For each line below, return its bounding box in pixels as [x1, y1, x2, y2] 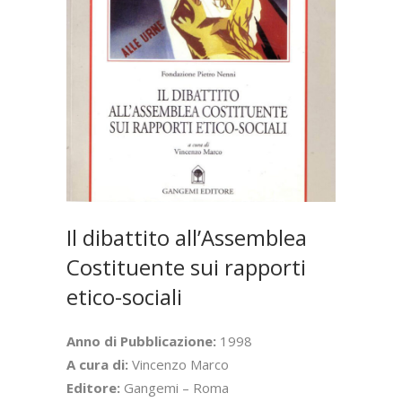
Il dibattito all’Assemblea [66, 222, 307, 252]
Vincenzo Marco [128, 354, 229, 373]
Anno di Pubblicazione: [66, 331, 216, 350]
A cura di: [66, 354, 128, 373]
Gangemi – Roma [124, 378, 229, 397]
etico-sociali [66, 281, 182, 311]
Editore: [66, 378, 124, 397]
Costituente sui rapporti [66, 251, 306, 282]
